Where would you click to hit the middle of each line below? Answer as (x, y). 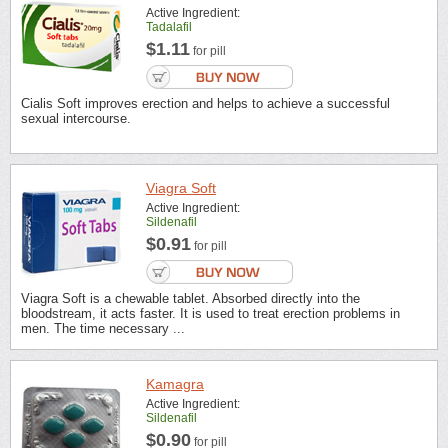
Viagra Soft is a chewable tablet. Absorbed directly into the (190, 299)
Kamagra (175, 383)
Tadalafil (169, 26)
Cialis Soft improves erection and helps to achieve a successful (205, 103)
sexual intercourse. (76, 118)
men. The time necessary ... (103, 329)
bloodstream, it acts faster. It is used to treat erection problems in (210, 314)
